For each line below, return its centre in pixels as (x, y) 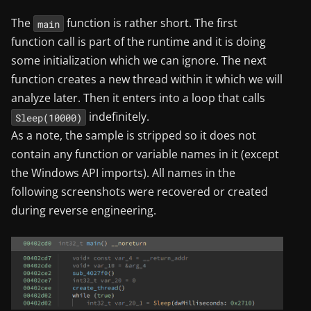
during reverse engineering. (84, 211)
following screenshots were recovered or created (140, 192)
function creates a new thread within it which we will (147, 79)
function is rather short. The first (150, 23)
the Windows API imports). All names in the (123, 173)
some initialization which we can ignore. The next (139, 61)
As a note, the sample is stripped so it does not (134, 136)
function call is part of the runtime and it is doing (138, 42)
